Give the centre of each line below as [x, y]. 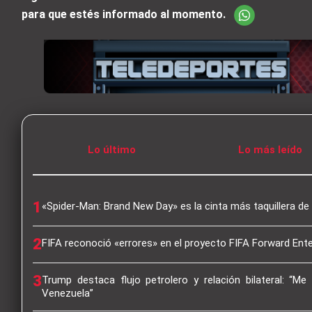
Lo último [112, 149]
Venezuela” [68, 293]
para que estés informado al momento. [125, 15]
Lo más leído [271, 149]
